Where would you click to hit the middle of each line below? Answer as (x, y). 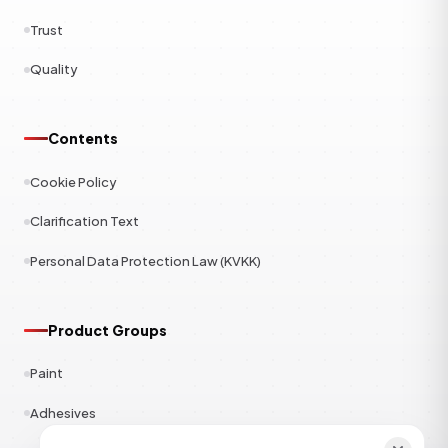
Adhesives (63, 412)
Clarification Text (84, 221)
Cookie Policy (73, 181)
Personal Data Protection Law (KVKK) (145, 260)
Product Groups (107, 329)
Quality (54, 69)
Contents (83, 138)
